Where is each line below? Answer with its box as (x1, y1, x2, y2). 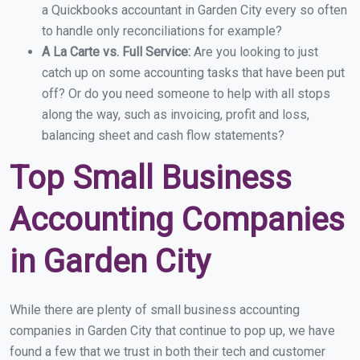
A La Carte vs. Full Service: (42, 44, 194, 60)
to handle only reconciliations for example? (42, 23, 282, 39)
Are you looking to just (194, 44, 318, 60)
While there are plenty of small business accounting (10, 302, 300, 318)
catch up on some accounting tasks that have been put (42, 65, 345, 81)
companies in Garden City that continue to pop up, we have (10, 323, 335, 339)
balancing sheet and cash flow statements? (42, 128, 284, 144)
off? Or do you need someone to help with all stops (42, 86, 330, 102)
